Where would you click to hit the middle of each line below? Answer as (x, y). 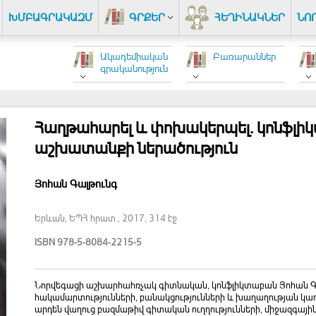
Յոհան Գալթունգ (76, 184)
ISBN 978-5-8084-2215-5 (88, 242)
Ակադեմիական (134, 56)
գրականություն (134, 68)
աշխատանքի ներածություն (136, 148)
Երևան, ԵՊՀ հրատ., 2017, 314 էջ (106, 218)
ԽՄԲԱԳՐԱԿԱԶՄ (50, 17)
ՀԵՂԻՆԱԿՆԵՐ (250, 17)
